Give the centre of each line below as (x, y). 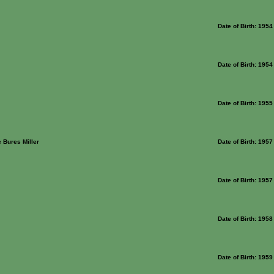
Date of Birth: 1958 (245, 219)
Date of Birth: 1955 (245, 103)
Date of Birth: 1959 (245, 257)
